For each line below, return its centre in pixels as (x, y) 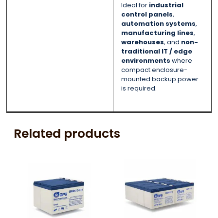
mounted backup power (160, 79)
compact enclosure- (154, 70)
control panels (147, 15)
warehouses (142, 42)
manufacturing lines (157, 33)
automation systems (158, 24)
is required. (139, 89)
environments (145, 61)
